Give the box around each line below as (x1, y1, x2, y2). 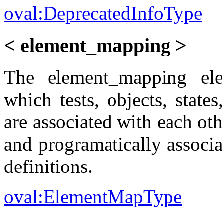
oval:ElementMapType (4, 186, 182, 208)
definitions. (4, 156, 93, 177)
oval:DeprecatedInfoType (4, 2, 202, 24)
